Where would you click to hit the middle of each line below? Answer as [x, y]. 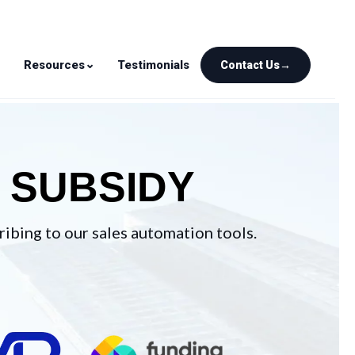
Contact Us [250, 65]
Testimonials [153, 65]
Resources [54, 65]
